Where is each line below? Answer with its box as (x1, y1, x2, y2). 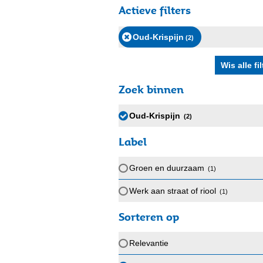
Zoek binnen (119, 83, 184, 96)
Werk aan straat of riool (129, 186, 216, 195)
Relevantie (129, 238, 168, 248)
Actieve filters (119, 4, 191, 16)
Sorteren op (119, 210, 179, 223)
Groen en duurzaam (129, 163, 204, 173)
